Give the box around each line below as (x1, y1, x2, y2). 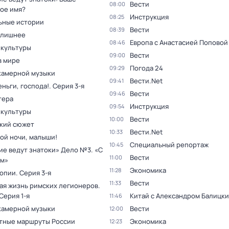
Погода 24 (130, 63, 163, 73)
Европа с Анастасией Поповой (130, 38, 228, 47)
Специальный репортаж (130, 140, 209, 149)
